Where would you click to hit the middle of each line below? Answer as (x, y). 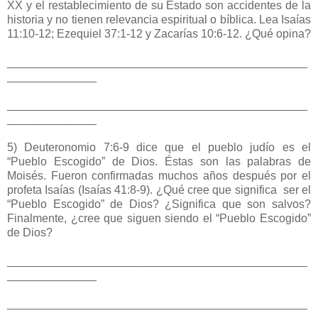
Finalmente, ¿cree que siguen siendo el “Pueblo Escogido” (159, 219)
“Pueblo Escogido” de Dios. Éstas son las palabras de (159, 162)
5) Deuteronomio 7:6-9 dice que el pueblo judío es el (159, 148)
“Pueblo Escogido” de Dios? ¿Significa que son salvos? (159, 204)
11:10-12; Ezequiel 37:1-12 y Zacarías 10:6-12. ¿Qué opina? (159, 34)
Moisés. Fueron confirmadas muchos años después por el (159, 176)
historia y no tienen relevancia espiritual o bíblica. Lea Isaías (159, 20)
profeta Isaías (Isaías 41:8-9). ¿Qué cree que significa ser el (159, 190)
